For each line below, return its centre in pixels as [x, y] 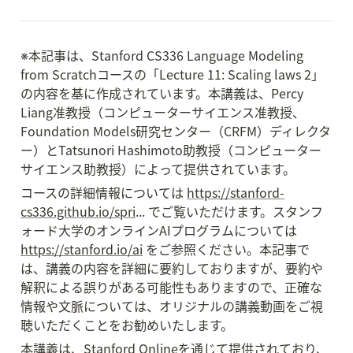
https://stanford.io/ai [82, 249]
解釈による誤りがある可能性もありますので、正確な [171, 287]
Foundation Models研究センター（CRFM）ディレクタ [176, 131]
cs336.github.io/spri [78, 211]
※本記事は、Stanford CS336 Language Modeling [162, 55]
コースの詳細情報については [104, 192]
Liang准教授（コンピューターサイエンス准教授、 [163, 112]
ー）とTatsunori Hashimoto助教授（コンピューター [171, 150]
